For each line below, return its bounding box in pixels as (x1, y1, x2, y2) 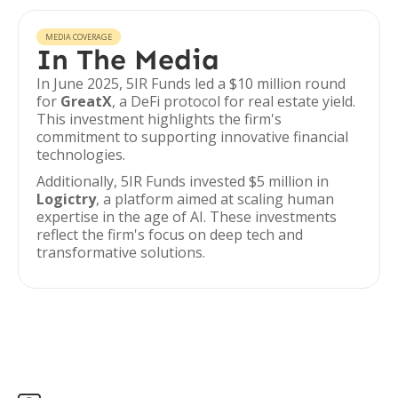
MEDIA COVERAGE (45, 31, 112, 43)
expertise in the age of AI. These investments (36, 207, 337, 227)
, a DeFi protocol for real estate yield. (112, 92, 355, 111)
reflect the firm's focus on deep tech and (36, 225, 303, 244)
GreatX (60, 92, 112, 111)
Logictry (36, 189, 96, 209)
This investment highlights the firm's (36, 109, 282, 129)
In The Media (36, 43, 219, 76)
